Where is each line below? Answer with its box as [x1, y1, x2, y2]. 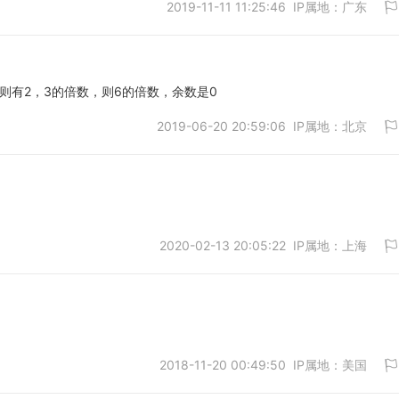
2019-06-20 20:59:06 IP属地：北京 [157, 118, 367, 134]
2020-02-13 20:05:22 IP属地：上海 [159, 238, 367, 253]
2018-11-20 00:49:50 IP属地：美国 [159, 357, 367, 372]
